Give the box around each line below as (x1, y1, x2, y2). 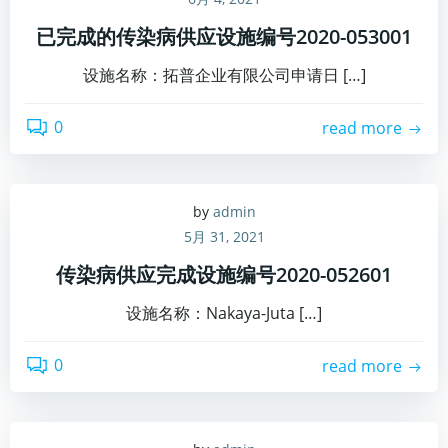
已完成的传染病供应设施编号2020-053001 (36, 22, 412, 50)
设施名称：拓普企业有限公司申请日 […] (82, 63, 366, 86)
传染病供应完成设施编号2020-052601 (56, 260, 392, 288)
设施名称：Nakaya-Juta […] (126, 301, 322, 324)
